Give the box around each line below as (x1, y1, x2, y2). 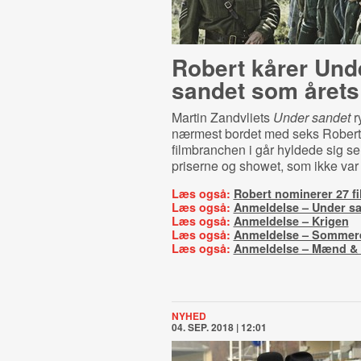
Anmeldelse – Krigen (233, 213, 349, 229)
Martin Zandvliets (171, 108, 273, 127)
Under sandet (272, 108, 351, 127)
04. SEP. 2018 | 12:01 (171, 320, 267, 334)
